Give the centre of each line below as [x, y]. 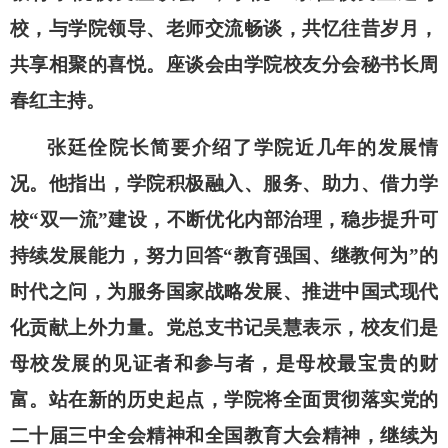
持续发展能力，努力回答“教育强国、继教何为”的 [224, 255]
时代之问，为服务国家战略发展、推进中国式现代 [224, 291]
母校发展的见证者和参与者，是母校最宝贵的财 [224, 363]
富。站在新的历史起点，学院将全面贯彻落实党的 [224, 399]
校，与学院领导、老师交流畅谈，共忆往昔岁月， [224, 28]
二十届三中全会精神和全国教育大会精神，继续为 [224, 435]
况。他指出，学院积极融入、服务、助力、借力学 [224, 183]
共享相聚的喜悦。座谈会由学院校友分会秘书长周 [224, 64]
